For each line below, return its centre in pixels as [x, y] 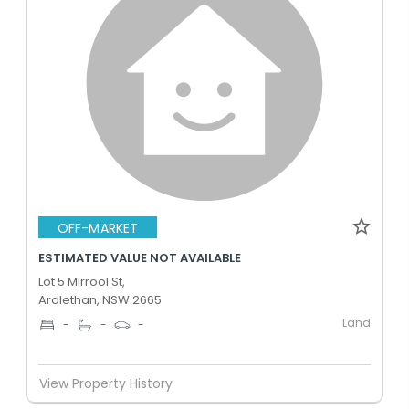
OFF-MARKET [98, 228]
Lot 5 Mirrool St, [82, 282]
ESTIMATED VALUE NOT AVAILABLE [140, 258]
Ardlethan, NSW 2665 [100, 300]
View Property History [106, 383]
